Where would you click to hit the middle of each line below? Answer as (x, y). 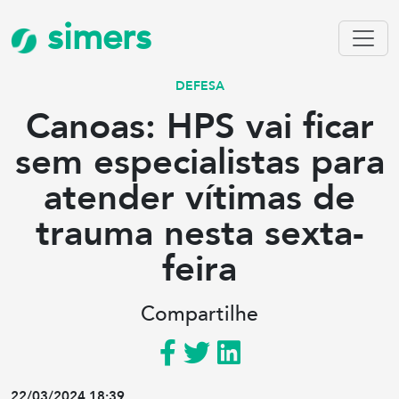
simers (94, 38)
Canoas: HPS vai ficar (199, 127)
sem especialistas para (199, 163)
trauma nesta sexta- (199, 234)
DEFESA (199, 86)
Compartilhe (199, 314)
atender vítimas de (199, 198)
